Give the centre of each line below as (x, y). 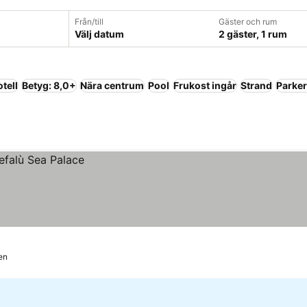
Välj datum (99, 34)
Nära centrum (112, 85)
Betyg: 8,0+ (49, 85)
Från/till (89, 22)
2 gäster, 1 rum (253, 34)
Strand (256, 85)
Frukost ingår (205, 85)
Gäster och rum (248, 22)
